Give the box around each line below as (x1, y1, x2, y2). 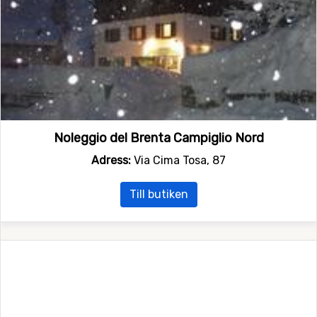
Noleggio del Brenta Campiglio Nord (53, 130, 264, 146)
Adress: (91, 154, 131, 168)
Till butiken (129, 188, 188, 202)
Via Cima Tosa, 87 (131, 154, 226, 168)
